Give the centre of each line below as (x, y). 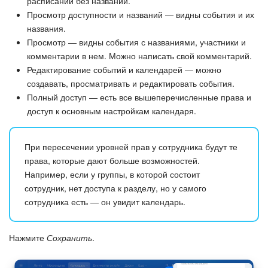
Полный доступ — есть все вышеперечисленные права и (139, 97)
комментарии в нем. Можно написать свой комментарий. (139, 56)
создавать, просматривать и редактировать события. (131, 83)
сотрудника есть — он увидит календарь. (105, 202)
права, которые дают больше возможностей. (112, 161)
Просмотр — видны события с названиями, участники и (136, 42)
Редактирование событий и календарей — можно (124, 70)
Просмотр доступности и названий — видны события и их (141, 15)
